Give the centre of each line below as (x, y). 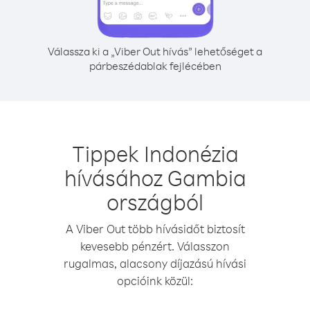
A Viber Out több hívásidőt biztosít (155, 229)
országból (155, 202)
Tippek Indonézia (155, 153)
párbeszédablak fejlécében (155, 66)
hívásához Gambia (155, 177)
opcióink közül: (155, 281)
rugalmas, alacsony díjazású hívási (155, 263)
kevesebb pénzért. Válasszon (155, 246)
